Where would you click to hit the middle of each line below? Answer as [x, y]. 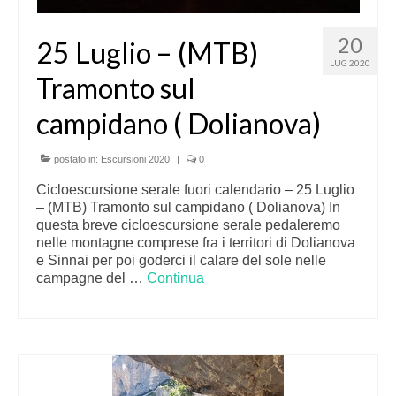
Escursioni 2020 [135, 159]
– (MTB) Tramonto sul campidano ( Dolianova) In [188, 207]
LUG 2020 [350, 63]
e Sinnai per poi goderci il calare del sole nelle [181, 260]
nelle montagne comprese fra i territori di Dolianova [196, 243]
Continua [175, 278]
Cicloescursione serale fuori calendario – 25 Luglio [195, 190]
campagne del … [91, 278]
